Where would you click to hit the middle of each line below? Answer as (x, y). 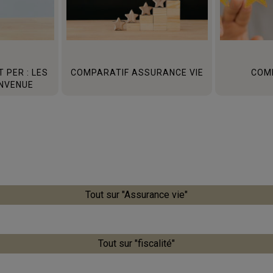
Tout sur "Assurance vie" (136, 194)
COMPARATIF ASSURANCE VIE (137, 73)
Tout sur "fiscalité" (136, 243)
